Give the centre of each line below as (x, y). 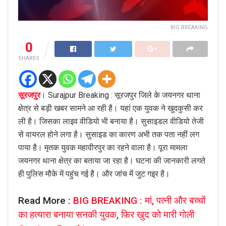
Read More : (46, 200)
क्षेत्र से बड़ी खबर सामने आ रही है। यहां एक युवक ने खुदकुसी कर (110, 108)
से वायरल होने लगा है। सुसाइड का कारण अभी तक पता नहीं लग (109, 134)
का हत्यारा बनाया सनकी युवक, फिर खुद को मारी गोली (107, 214)
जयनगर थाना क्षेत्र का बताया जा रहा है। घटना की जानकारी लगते (112, 160)
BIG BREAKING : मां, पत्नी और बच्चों (139, 200)
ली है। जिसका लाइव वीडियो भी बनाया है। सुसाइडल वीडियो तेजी (111, 121)
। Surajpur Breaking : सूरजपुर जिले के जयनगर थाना (120, 95)
